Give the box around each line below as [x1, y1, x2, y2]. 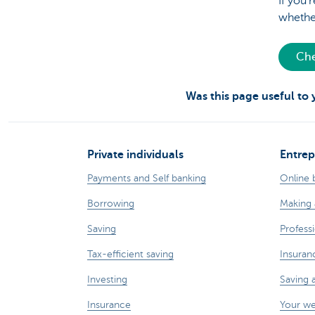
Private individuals [87, 148, 184, 162]
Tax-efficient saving [87, 249, 174, 260]
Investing [87, 274, 127, 285]
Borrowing [87, 198, 134, 210]
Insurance [87, 300, 131, 311]
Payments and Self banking [87, 173, 206, 184]
